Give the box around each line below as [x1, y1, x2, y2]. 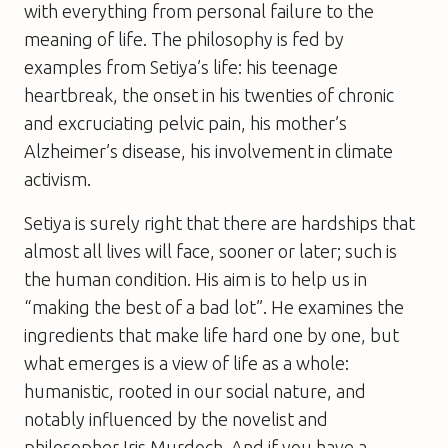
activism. [24, 168, 91, 189]
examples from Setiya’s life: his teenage [24, 56, 338, 77]
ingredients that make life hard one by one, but [24, 324, 399, 345]
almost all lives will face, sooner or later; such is [24, 240, 397, 261]
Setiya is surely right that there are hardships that [24, 212, 415, 233]
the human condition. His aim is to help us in [24, 268, 367, 289]
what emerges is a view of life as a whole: [24, 352, 349, 373]
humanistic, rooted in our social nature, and [24, 380, 366, 401]
